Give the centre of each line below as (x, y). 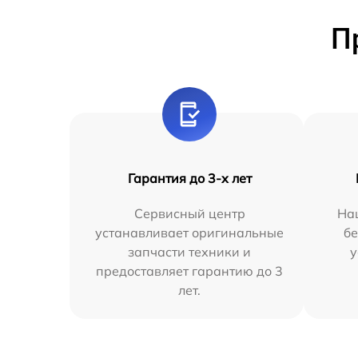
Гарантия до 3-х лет (189, 178)
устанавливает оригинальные (190, 233)
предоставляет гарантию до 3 (190, 271)
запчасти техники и (190, 252)
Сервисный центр (189, 213)
